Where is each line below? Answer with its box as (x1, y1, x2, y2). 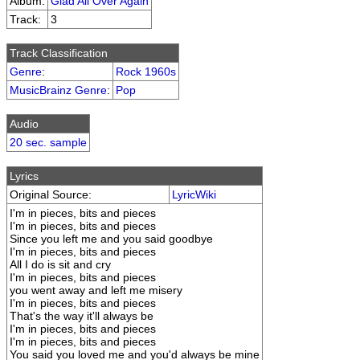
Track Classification (10, 47, 108, 59)
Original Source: (10, 188, 92, 201)
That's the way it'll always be (10, 309, 153, 322)
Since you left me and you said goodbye (10, 232, 213, 245)
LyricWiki (172, 188, 216, 201)
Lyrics (10, 170, 39, 182)
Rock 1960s (116, 65, 176, 78)
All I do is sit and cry (10, 258, 111, 271)
